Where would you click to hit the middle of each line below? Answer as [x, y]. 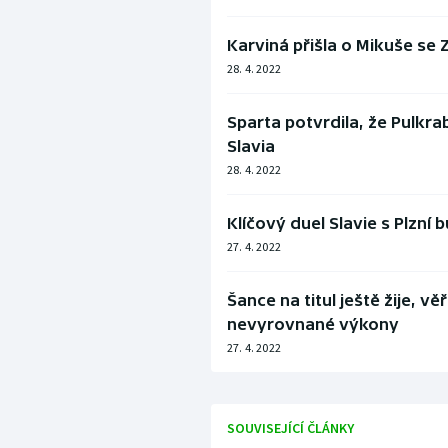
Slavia [250, 146]
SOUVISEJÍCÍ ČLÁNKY [290, 428]
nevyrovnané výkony [312, 324]
